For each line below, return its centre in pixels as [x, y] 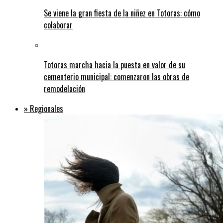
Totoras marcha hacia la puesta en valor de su [114, 65]
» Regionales [44, 109]
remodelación [64, 89]
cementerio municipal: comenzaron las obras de [116, 77]
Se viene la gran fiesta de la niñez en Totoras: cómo [122, 13]
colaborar [58, 25]
